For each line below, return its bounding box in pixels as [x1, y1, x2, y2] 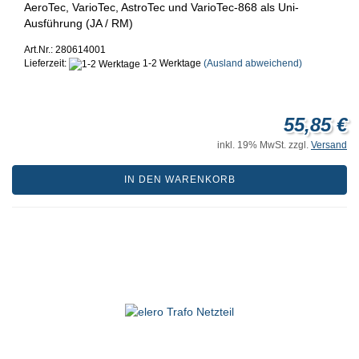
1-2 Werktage [140, 58, 201, 70]
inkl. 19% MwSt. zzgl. [217, 139, 311, 151]
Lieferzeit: [24, 58, 69, 70]
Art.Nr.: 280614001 [24, 44, 106, 56]
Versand [311, 139, 347, 151]
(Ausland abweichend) [204, 58, 302, 70]
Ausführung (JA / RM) [24, 17, 133, 30]
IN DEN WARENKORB [123, 173, 236, 185]
